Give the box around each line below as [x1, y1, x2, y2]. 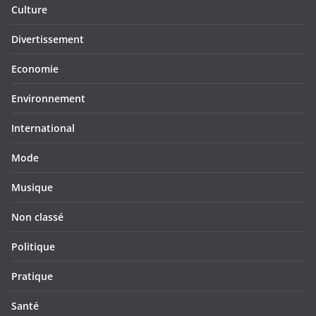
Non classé [11, 210, 63, 224]
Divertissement [11, 32, 84, 46]
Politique [11, 240, 55, 253]
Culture [11, 3, 47, 16]
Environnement [11, 92, 85, 105]
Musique [11, 181, 53, 194]
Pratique [11, 269, 53, 283]
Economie [11, 62, 59, 75]
